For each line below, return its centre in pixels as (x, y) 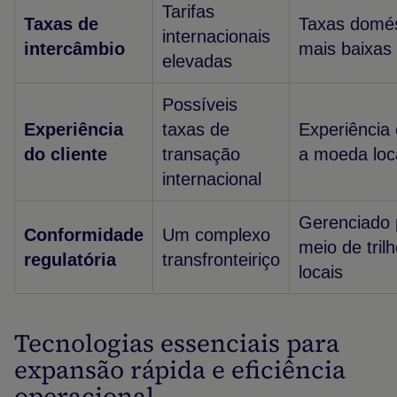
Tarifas (188, 12)
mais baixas (345, 49)
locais (321, 272)
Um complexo (216, 235)
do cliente (66, 154)
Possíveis (200, 105)
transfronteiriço (221, 260)
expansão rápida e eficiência (180, 370)
